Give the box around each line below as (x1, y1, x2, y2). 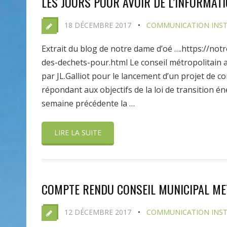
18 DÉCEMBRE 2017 (64, 20, 131, 30)
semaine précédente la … (42, 98, 135, 109)
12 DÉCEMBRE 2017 (64, 207, 131, 217)
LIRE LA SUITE (54, 128, 101, 137)
